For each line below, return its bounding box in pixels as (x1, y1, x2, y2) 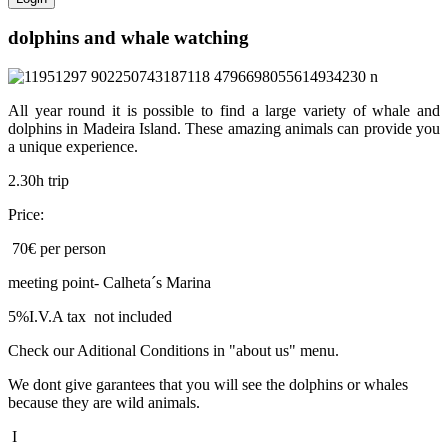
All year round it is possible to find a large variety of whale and (8, 102, 440, 120)
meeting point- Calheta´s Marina (8, 274, 211, 292)
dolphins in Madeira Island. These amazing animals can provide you (8, 120, 440, 138)
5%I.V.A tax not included (8, 308, 172, 326)
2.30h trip (8, 172, 69, 190)
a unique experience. (8, 138, 142, 156)
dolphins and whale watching (8, 27, 249, 49)
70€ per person (8, 240, 106, 258)
